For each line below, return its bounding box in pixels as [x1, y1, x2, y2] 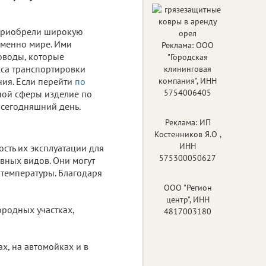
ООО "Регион [163, 182, 212, 193]
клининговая [164, 63, 211, 74]
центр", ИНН [166, 194, 210, 205]
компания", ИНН [159, 75, 217, 86]
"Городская [167, 51, 208, 62]
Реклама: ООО [161, 39, 214, 50]
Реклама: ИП [164, 116, 211, 128]
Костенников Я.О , [154, 128, 221, 140]
